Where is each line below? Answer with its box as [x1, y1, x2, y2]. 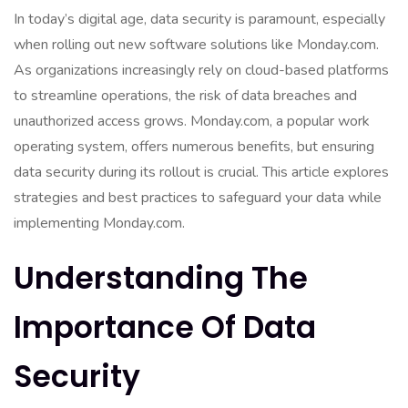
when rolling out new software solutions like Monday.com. [14, 35, 379, 55]
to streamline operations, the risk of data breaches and [14, 86, 357, 106]
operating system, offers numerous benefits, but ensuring [14, 137, 374, 157]
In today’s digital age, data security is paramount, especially [14, 9, 385, 29]
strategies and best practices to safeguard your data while [14, 188, 382, 208]
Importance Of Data [14, 306, 316, 349]
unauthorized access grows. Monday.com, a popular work [14, 111, 370, 131]
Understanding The [14, 257, 308, 300]
